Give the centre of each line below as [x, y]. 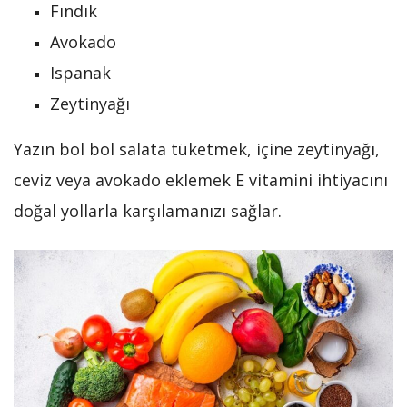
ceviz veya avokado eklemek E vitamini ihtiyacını [201, 179]
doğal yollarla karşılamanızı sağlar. [148, 210]
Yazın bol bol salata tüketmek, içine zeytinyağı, [197, 149]
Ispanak [80, 72]
